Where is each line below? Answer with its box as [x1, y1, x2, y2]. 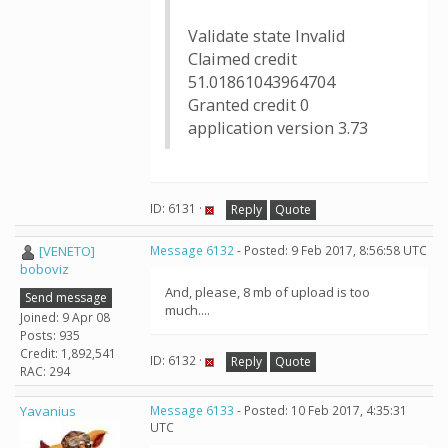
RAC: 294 [20, 362, 70, 380]
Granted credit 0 [188, 94, 309, 116]
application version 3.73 [188, 117, 368, 139]
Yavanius [20, 402, 76, 420]
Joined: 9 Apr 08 [20, 308, 110, 326]
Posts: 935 [20, 326, 80, 344]
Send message [25, 288, 107, 306]
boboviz [20, 260, 69, 279]
